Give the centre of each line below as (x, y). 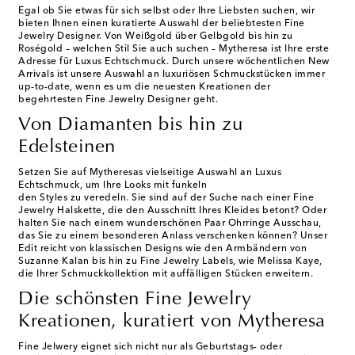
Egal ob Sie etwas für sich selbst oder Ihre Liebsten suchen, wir (166, 11)
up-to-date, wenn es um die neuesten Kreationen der (144, 88)
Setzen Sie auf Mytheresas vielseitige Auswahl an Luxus (150, 173)
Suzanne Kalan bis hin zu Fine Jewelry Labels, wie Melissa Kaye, (170, 262)
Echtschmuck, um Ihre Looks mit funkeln (113, 186)
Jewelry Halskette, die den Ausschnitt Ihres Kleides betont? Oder (172, 211)
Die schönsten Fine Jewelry (135, 300)
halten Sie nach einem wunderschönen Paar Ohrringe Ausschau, (170, 224)
